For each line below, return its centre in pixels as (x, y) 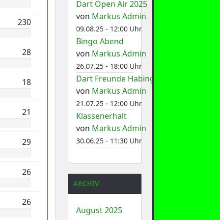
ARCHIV (86, 183)
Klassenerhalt (101, 116)
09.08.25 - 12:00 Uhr (109, 28)
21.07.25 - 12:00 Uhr (109, 103)
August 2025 (99, 210)
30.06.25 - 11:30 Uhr (109, 140)
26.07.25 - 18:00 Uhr (109, 66)
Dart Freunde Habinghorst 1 (128, 78)
